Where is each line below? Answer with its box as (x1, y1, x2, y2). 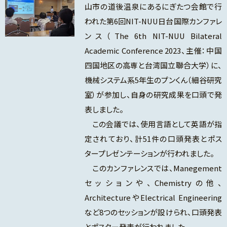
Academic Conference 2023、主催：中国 (84, 45, 222, 56)
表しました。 (84, 104, 124, 115)
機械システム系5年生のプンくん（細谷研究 (84, 74, 222, 86)
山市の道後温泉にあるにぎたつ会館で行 (84, 1, 222, 12)
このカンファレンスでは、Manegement (84, 163, 222, 174)
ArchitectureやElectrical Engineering (84, 192, 222, 203)
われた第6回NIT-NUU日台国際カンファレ (84, 16, 222, 27)
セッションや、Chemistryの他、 (84, 177, 222, 188)
